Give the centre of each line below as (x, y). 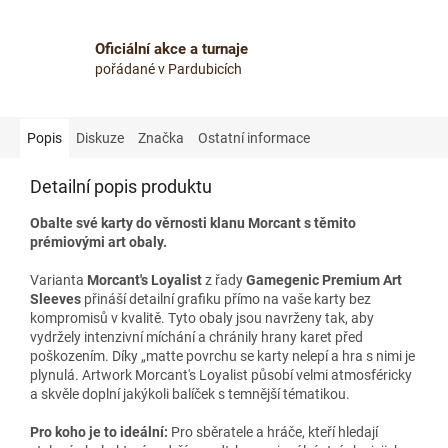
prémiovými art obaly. (98, 241)
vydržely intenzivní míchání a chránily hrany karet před (196, 336)
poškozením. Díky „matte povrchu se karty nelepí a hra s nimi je (222, 355)
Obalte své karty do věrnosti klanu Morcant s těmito (193, 222)
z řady (224, 279)
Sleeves (55, 298)
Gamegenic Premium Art (324, 279)
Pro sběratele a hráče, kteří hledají (273, 431)
